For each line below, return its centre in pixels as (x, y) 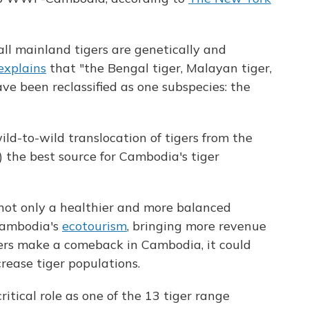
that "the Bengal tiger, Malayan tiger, (159, 68)
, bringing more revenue (197, 226)
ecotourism (94, 226)
